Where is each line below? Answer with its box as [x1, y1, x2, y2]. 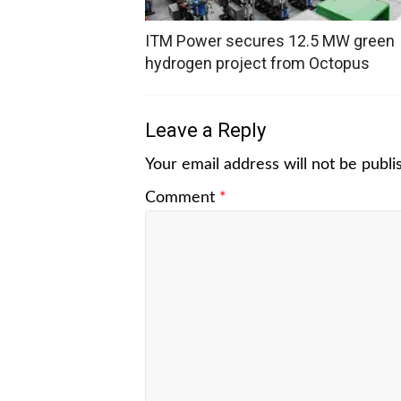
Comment [145, 189, 219, 206]
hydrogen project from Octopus [145, 53, 370, 73]
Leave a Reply [145, 118, 266, 141]
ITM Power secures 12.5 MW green [145, 30, 395, 50]
